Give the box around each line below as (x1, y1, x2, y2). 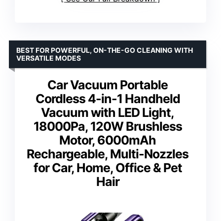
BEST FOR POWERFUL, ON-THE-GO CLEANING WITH (16, 45, 193, 54)
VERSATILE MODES (16, 53, 81, 62)
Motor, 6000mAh (59, 132, 156, 147)
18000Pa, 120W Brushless (33, 118, 182, 134)
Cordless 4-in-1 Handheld (35, 91, 180, 106)
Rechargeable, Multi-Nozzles (27, 146, 188, 161)
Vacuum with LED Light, (41, 105, 174, 120)
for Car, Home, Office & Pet (33, 160, 182, 175)
